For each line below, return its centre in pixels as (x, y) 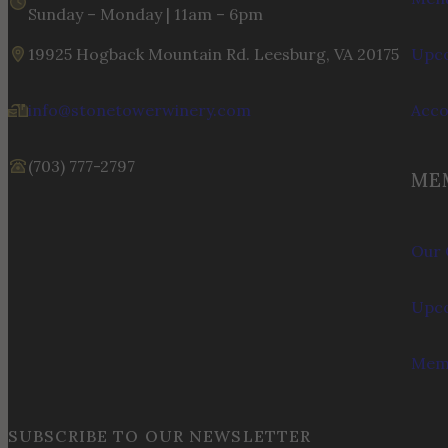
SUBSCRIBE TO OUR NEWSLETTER (160, 435)
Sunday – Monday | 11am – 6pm (145, 13)
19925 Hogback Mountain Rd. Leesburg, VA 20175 (213, 53)
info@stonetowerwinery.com (139, 109)
